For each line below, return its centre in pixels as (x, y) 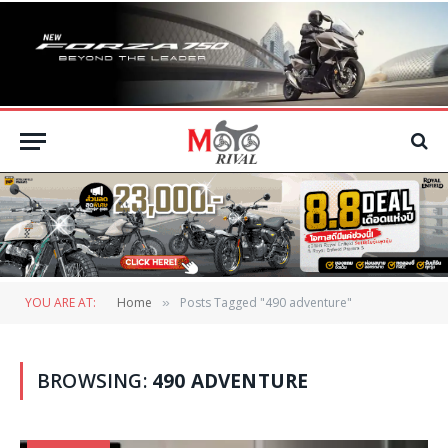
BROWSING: (94, 380)
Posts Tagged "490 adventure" (266, 302)
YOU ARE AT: (60, 302)
